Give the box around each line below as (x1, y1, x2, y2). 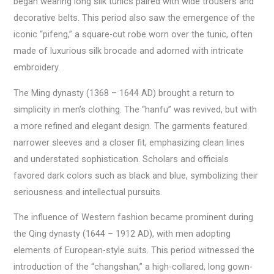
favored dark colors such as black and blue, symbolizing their (13, 169, 259, 181)
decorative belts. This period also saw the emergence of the (13, 12, 256, 24)
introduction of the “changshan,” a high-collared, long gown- (13, 261, 253, 273)
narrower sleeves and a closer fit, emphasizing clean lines (13, 136, 245, 148)
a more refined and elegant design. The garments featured (13, 120, 248, 131)
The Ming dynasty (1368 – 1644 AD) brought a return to (13, 87, 235, 98)
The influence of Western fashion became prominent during (13, 212, 254, 223)
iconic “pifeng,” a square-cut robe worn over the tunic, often (13, 29, 253, 40)
